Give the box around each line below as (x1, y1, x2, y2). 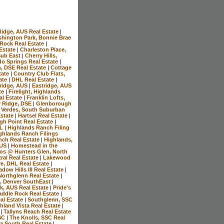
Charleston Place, (20, 46, 66, 52)
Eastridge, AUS (32, 82, 71, 88)
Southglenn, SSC (27, 196, 72, 202)
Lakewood (43, 154, 70, 160)
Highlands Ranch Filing (7, 124, 69, 130)
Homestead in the (11, 142, 57, 148)
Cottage (50, 64, 71, 70)
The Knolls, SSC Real (9, 214, 65, 220)
